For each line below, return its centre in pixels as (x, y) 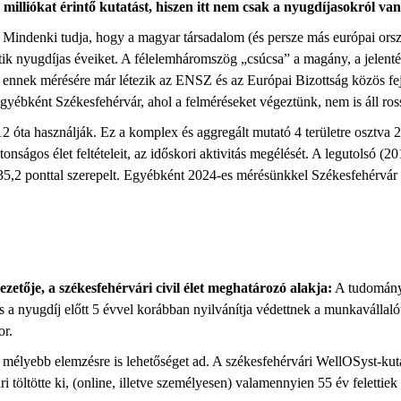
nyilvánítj (220, 309)
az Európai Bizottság (290, 80)
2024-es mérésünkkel (250, 175)
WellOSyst (346, 361)
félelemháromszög (188, 59)
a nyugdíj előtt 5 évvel (71, 309)
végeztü (282, 102)
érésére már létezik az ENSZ (132, 80)
